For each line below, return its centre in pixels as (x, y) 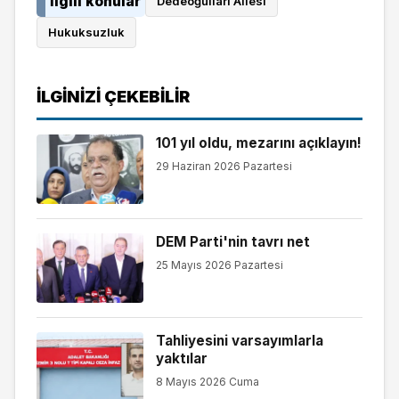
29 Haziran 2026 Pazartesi (224, 166)
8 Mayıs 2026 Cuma (207, 381)
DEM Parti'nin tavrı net (232, 242)
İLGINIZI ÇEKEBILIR (113, 96)
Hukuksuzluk (86, 33)
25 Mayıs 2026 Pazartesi (219, 265)
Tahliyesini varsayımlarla (239, 341)
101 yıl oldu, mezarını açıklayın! (258, 143)
